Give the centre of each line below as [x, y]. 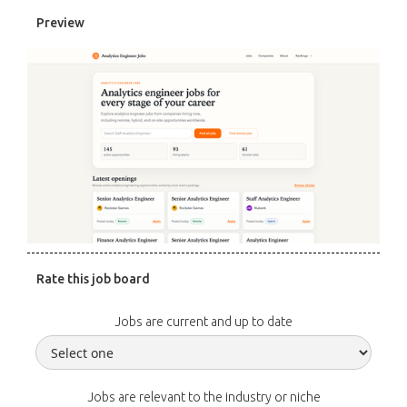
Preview [60, 23]
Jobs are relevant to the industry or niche [203, 397]
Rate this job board [93, 278]
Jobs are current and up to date [203, 321]
